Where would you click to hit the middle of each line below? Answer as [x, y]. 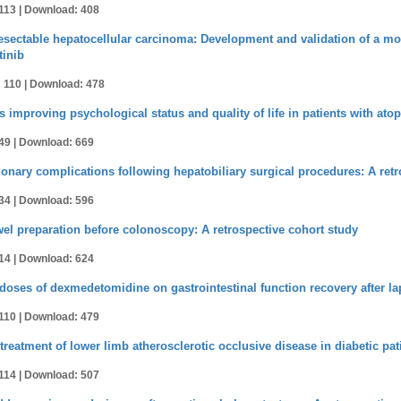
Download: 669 [56, 142]
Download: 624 [56, 259]
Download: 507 [62, 375]
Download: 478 [67, 84]
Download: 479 [62, 317]
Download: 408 [62, 10]
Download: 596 [56, 200]
